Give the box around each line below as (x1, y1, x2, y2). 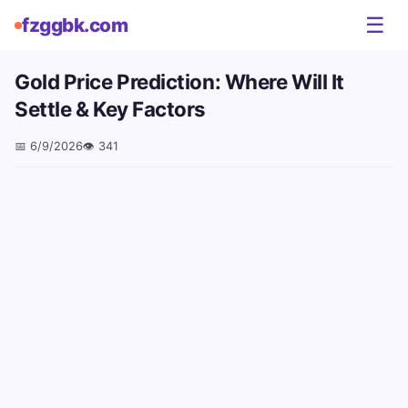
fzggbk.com (22, 14, 127, 36)
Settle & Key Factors (15, 97, 207, 121)
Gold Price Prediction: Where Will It (15, 69, 344, 94)
